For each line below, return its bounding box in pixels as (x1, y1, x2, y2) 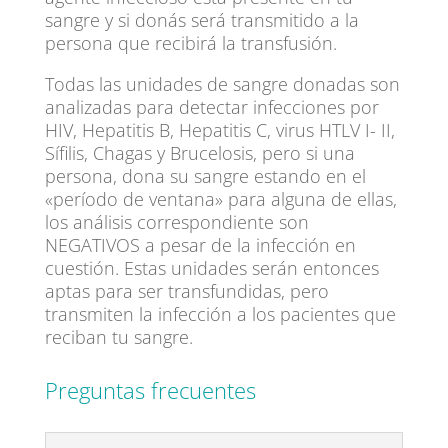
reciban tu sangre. (44, 325, 193, 349)
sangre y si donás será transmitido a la (44, 8, 359, 32)
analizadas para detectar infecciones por (44, 95, 379, 119)
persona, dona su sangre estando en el (44, 164, 366, 188)
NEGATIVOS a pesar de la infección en (44, 233, 356, 257)
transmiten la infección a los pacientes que (44, 302, 396, 326)
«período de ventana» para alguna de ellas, (44, 187, 397, 211)
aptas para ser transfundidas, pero (44, 279, 329, 303)
